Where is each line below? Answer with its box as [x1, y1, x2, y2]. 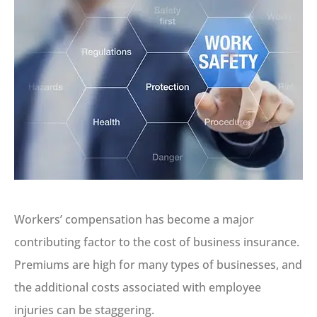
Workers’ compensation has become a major [14, 211, 254, 227]
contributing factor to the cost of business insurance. [14, 234, 299, 250]
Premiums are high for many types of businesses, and [14, 256, 302, 272]
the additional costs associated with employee [14, 279, 261, 295]
